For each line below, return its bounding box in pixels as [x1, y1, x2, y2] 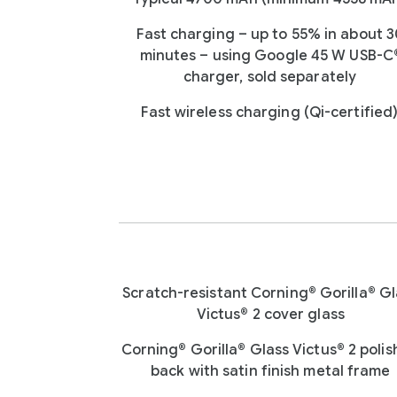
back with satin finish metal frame [151, 362, 391, 380]
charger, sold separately [183, 68, 357, 86]
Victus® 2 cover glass [196, 306, 345, 323]
